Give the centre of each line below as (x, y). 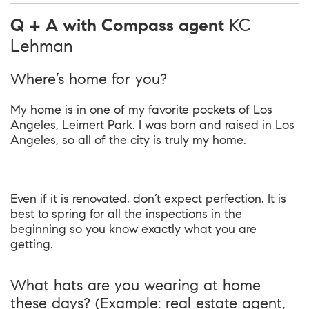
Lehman (42, 46)
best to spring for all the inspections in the (126, 214)
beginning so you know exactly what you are (133, 229)
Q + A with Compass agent (120, 25)
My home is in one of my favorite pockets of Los (141, 110)
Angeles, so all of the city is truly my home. (128, 140)
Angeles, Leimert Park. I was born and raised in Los (152, 125)
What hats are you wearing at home (136, 285)
